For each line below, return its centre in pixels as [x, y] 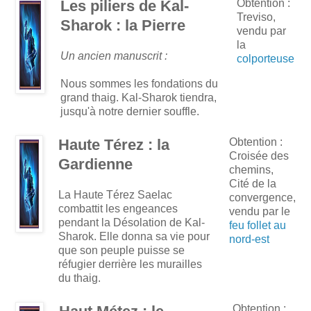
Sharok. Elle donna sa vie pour [134, 237]
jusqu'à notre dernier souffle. [130, 112]
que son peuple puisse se [121, 251]
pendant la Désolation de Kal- [132, 223]
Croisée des [259, 156]
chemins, [251, 170]
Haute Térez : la [114, 145]
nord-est [249, 239]
